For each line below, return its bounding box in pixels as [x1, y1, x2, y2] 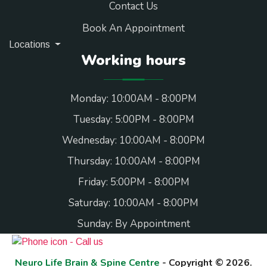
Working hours [81, 51, 186, 70]
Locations [9, 39, 52, 50]
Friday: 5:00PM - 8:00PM [77, 175, 190, 190]
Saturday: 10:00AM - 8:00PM [69, 196, 198, 210]
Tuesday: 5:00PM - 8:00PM [73, 113, 194, 127]
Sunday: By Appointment [77, 217, 190, 231]
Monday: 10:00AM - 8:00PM [70, 92, 197, 106]
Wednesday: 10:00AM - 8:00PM [62, 133, 205, 148]
